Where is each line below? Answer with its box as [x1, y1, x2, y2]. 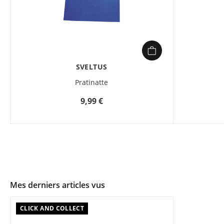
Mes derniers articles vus [10, 179, 105, 190]
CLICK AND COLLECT [20, 204, 84, 212]
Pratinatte [75, 77, 108, 87]
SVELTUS [75, 62, 107, 71]
